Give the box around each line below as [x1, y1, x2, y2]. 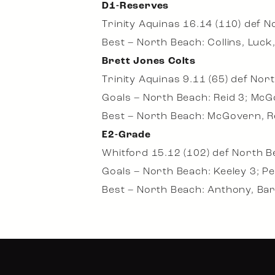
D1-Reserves [102, 1, 169, 11]
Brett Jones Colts [102, 56, 196, 66]
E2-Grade [102, 130, 151, 140]
